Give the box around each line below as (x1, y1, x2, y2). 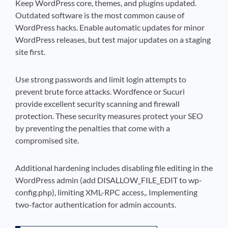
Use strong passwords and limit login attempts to (15, 74, 186, 84)
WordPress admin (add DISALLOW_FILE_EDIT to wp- (15, 175, 202, 185)
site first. (15, 47, 45, 56)
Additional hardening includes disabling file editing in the (15, 163, 213, 173)
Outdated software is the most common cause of (15, 10, 184, 20)
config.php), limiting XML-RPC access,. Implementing (15, 187, 197, 197)
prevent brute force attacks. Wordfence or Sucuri (15, 87, 185, 96)
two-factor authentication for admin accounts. (15, 199, 176, 209)
